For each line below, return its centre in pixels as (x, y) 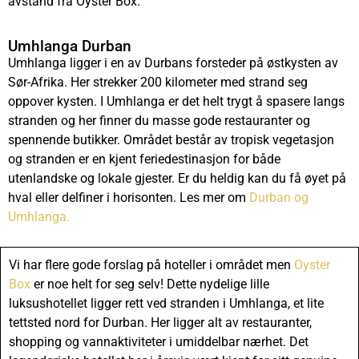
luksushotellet (50, 303)
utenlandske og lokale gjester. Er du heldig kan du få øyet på (177, 179)
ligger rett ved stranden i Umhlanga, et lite (207, 303)
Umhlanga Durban (70, 46)
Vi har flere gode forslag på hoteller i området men (151, 264)
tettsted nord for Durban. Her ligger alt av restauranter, (160, 322)
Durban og (279, 198)
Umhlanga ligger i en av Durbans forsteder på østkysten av (173, 63)
